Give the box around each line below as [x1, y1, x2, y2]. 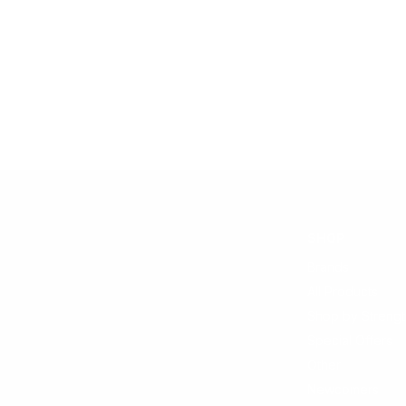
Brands [307, 259, 349, 275]
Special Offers [307, 333, 392, 349]
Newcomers [307, 382, 379, 398]
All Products [307, 284, 378, 300]
